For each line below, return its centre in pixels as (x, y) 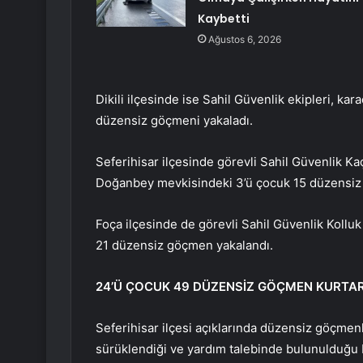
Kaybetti (223, 19)
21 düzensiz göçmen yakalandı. (186, 246)
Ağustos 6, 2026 (244, 40)
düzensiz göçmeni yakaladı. (176, 121)
